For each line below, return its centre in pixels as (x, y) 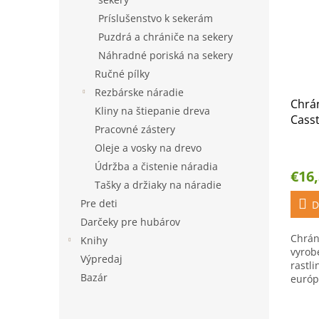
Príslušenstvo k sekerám (156, 18)
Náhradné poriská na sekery (166, 55)
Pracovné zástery (135, 129)
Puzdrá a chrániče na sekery (166, 37)
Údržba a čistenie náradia (156, 166)
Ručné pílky (122, 74)
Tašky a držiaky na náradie (158, 185)
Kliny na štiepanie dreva (152, 111)
